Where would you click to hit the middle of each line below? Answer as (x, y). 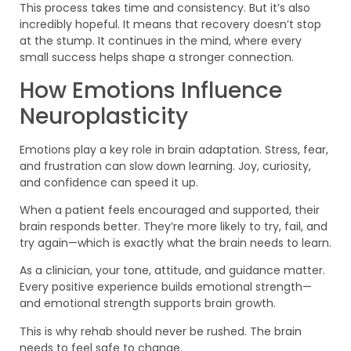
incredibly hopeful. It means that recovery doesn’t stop (170, 25)
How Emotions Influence (151, 90)
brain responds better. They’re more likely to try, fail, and (174, 226)
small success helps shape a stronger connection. (157, 58)
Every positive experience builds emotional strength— (166, 287)
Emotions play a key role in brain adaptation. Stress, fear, (174, 149)
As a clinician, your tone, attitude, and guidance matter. (172, 271)
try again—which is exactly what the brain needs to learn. (175, 242)
